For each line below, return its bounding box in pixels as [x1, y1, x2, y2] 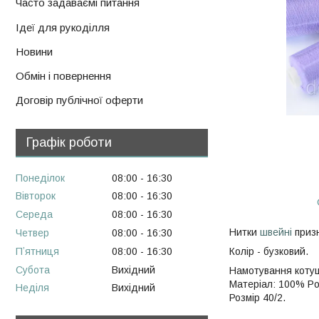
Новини [16, 46, 53, 58]
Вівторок [16, 190, 56, 202]
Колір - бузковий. [229, 245, 308, 257]
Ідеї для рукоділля [16, 21, 110, 33]
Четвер [16, 226, 49, 239]
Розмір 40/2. [229, 291, 286, 303]
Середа [16, 209, 53, 221]
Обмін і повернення [16, 70, 111, 83]
